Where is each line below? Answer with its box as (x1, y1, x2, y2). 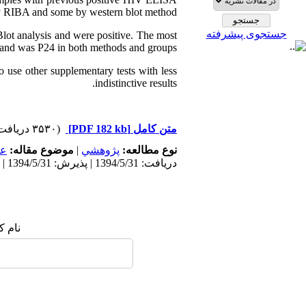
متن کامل (130, 123, 177, 135)
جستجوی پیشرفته (206, 28, 287, 40)
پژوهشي (81, 144, 120, 156)
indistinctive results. (95, 77, 177, 89)
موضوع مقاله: (7, 144, 74, 156)
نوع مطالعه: (120, 144, 177, 156)
